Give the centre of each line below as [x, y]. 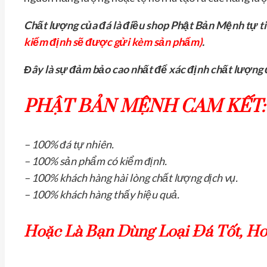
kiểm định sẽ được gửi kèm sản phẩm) [113, 41]
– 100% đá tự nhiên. [69, 144]
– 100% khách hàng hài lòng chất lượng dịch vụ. [131, 177]
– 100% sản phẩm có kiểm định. [95, 161]
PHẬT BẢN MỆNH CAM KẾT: [145, 106]
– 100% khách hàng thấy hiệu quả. [102, 194]
